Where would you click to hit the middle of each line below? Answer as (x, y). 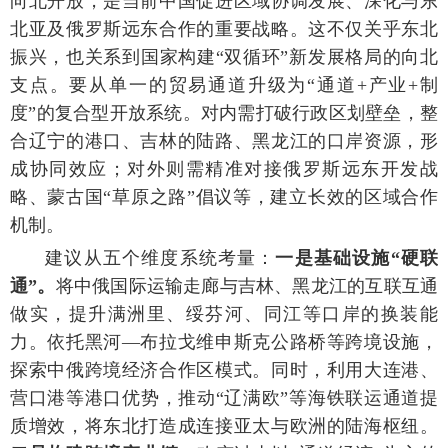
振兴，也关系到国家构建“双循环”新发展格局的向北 (224, 56)
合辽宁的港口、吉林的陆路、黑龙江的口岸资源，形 (224, 140)
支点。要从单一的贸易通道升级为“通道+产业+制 (224, 84)
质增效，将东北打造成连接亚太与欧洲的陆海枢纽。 (224, 425)
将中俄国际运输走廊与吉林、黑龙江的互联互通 (247, 285)
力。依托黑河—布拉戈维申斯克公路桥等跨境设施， (224, 341)
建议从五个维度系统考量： (160, 257)
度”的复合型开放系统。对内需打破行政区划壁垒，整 (224, 112)
